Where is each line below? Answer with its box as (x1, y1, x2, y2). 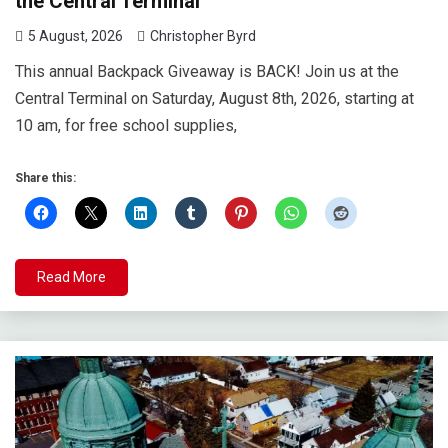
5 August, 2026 (28, 28, 123, 45)
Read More (37, 269, 106, 286)
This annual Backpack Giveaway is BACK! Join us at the (15, 62, 399, 82)
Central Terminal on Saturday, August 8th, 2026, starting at (15, 89, 414, 109)
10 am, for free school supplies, (15, 116, 237, 136)
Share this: (15, 171, 76, 186)
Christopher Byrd (150, 28, 256, 45)
